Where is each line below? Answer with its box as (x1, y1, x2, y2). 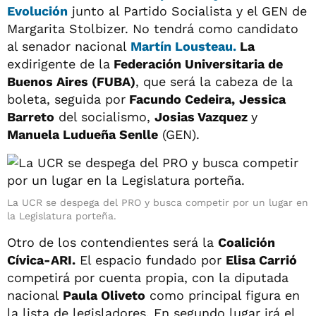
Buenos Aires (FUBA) (7, 73, 135, 89)
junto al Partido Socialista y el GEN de (68, 3, 307, 18)
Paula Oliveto (63, 287, 145, 303)
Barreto (7, 109, 54, 124)
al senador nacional (7, 38, 130, 54)
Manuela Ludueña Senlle (7, 126, 158, 142)
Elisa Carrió (226, 252, 297, 267)
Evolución (7, 3, 68, 18)
